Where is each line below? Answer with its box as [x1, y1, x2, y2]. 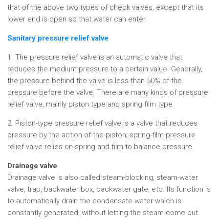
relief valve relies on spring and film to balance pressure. [7, 142, 194, 151]
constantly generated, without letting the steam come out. [7, 208, 200, 217]
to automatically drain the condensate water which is [7, 197, 181, 205]
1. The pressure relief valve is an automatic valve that [7, 53, 182, 62]
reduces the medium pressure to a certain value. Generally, [7, 65, 202, 73]
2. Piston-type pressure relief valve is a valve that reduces [7, 119, 197, 128]
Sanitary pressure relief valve [7, 34, 109, 43]
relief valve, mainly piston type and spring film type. [7, 100, 175, 109]
